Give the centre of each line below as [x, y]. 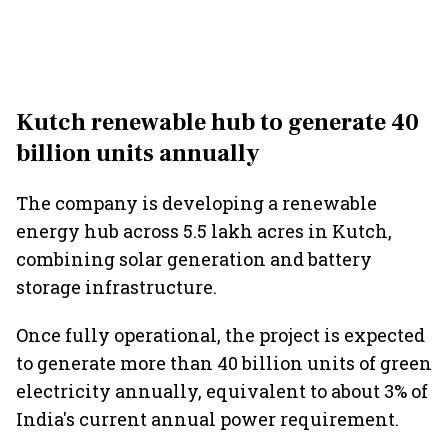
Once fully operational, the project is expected [220, 335]
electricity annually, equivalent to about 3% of [222, 391]
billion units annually [138, 153]
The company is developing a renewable [196, 203]
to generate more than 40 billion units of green [224, 363]
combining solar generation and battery [194, 259]
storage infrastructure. [116, 287]
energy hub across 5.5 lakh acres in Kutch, [204, 231]
